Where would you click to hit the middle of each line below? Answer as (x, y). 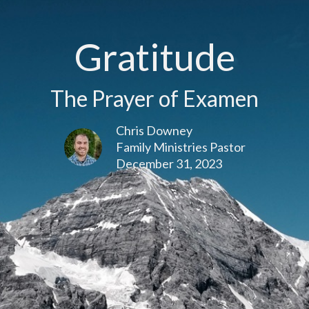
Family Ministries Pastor (180, 147)
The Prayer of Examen (154, 98)
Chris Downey (154, 130)
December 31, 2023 (169, 163)
